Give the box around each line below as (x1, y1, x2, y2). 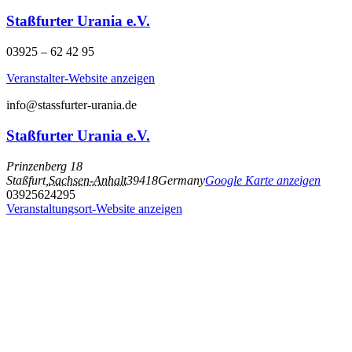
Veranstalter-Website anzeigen (6, 71, 155, 86)
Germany (158, 173, 205, 187)
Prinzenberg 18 (6, 159, 82, 173)
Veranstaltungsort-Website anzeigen (6, 201, 182, 215)
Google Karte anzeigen (205, 173, 321, 187)
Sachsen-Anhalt (49, 173, 126, 187)
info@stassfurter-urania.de (6, 98, 137, 112)
